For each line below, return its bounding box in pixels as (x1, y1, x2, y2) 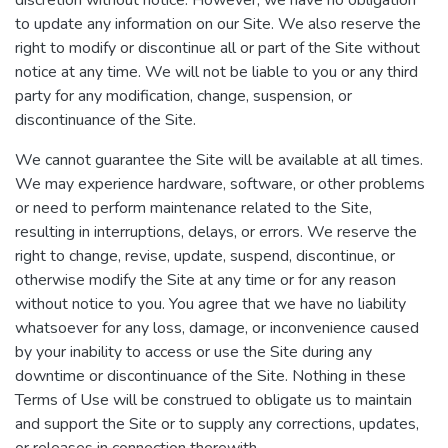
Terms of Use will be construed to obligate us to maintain (15, 389, 412, 411)
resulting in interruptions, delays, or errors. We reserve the (15, 221, 417, 243)
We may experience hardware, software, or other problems (15, 173, 425, 195)
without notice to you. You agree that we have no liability (15, 293, 406, 315)
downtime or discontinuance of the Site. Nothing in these (15, 365, 406, 387)
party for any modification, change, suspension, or (15, 85, 352, 107)
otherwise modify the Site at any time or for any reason (15, 269, 396, 291)
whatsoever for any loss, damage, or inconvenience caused (15, 317, 419, 339)
